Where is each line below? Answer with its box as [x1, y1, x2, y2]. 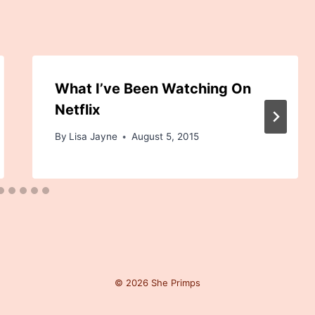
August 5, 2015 [131, 131, 199, 143]
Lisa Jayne [68, 131, 117, 143]
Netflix [54, 101, 100, 118]
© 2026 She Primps [115, 277, 200, 288]
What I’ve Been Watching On [54, 79, 251, 97]
